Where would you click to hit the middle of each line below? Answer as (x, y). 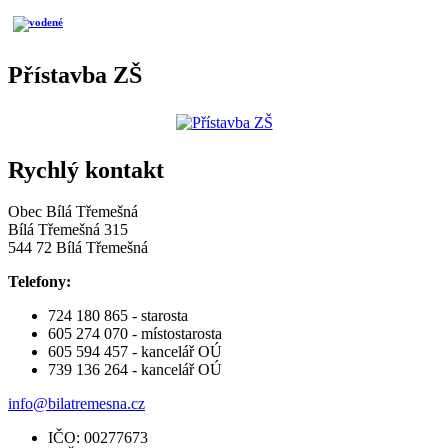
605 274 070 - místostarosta (137, 334)
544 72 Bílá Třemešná (78, 248)
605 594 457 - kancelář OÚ (135, 352)
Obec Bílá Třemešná (73, 212)
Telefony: (39, 282)
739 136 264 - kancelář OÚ (135, 370)
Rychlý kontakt (86, 169)
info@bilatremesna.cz (76, 404)
